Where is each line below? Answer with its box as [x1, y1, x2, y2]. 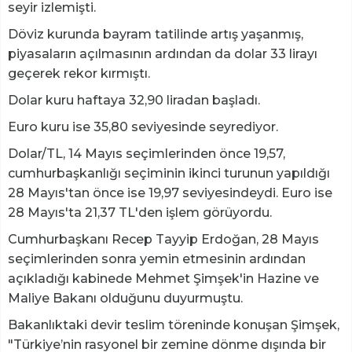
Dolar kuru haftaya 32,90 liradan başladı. [8, 93, 260, 108]
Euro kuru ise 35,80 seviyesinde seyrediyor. [8, 119, 278, 135]
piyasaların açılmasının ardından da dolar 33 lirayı [8, 46, 317, 62]
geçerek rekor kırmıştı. [8, 66, 150, 82]
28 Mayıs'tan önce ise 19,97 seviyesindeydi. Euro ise [8, 185, 332, 201]
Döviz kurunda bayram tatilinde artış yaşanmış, [8, 27, 303, 42]
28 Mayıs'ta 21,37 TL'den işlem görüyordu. [8, 205, 272, 221]
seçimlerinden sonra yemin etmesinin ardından [8, 251, 306, 267]
